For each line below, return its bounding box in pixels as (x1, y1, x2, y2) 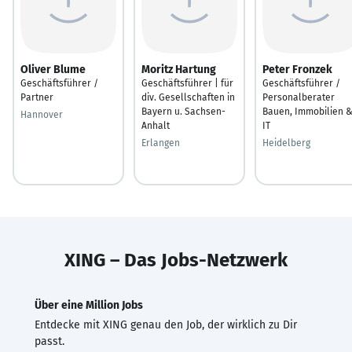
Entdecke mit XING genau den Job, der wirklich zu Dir (35, 317, 297, 332)
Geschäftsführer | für (141, 77, 233, 89)
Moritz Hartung (141, 62, 216, 76)
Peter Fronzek (262, 62, 332, 76)
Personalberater (262, 91, 335, 103)
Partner (20, 91, 53, 103)
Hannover (20, 108, 63, 120)
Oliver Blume (20, 62, 86, 76)
